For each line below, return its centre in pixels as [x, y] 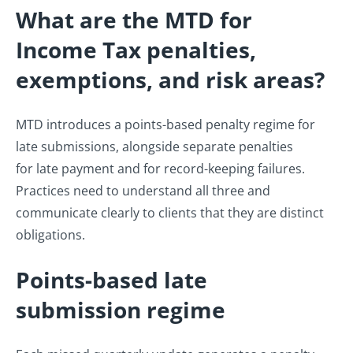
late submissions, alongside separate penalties [154, 147]
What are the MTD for [134, 20]
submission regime [121, 310]
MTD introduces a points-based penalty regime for [165, 125]
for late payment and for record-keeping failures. [160, 169]
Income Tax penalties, [136, 50]
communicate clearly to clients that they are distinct [170, 213]
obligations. [52, 235]
